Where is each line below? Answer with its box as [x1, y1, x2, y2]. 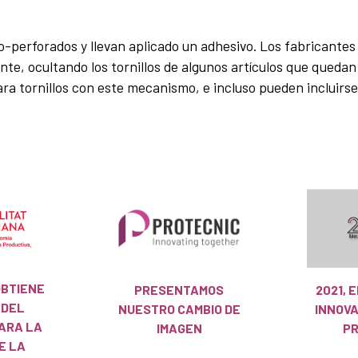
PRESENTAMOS [134, 281, 224, 297]
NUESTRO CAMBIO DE [117, 300, 241, 316]
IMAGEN [156, 320, 202, 336]
